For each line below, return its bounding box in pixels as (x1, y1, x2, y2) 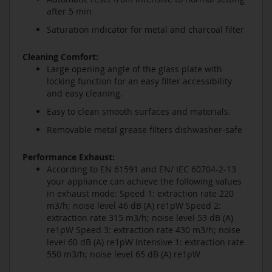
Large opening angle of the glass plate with (47, 63, 222, 75)
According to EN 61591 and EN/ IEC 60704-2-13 (47, 163, 236, 175)
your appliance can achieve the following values (47, 175, 242, 188)
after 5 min (47, 5, 92, 18)
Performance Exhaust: (22, 151, 115, 163)
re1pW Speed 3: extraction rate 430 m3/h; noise (47, 224, 240, 236)
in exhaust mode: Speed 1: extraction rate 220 (47, 188, 234, 200)
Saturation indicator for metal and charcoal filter (47, 24, 244, 36)
